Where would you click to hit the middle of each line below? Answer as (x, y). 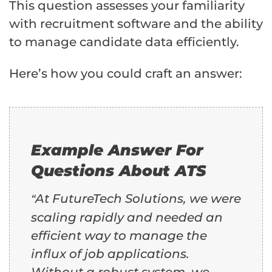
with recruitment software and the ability (136, 23)
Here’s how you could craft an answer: (126, 73)
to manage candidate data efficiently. (124, 42)
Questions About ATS (118, 170)
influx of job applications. (110, 253)
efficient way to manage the (119, 235)
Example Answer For (117, 150)
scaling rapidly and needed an (127, 217)
